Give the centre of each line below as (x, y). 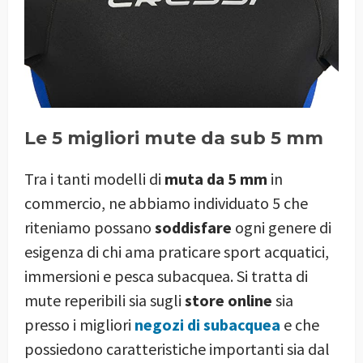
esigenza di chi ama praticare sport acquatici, (177, 251)
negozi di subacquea (207, 324)
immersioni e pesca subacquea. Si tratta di (166, 275)
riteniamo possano (90, 227)
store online (228, 300)
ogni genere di (282, 227)
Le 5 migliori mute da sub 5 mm (174, 138)
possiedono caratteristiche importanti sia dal (177, 348)
